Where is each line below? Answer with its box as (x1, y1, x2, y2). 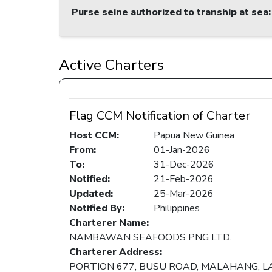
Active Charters (59, 55, 164, 75)
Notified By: (69, 202, 124, 216)
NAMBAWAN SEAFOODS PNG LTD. (69, 231, 231, 245)
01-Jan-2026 (154, 143, 210, 157)
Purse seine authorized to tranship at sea (72, 5, 268, 19)
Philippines (154, 202, 200, 216)
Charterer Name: (69, 216, 149, 230)
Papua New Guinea (154, 129, 234, 143)
